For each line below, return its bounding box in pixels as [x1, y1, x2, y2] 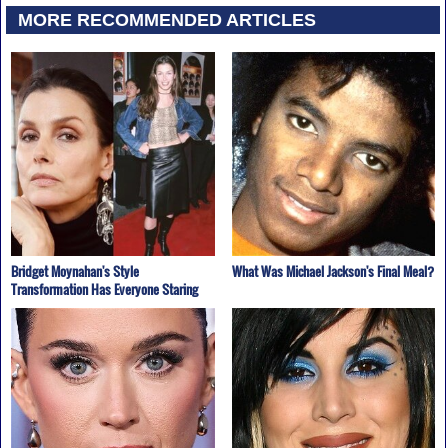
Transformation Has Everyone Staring [10, 279, 198, 300]
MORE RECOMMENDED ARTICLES [18, 9, 317, 30]
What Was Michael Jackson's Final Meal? [231, 261, 434, 282]
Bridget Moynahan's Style [10, 261, 139, 282]
